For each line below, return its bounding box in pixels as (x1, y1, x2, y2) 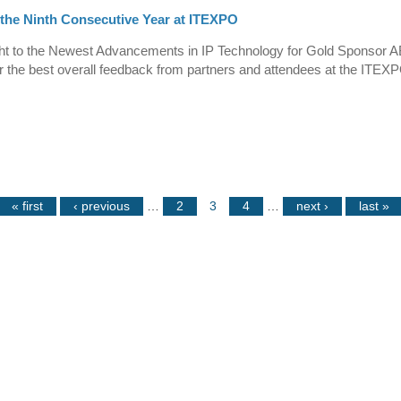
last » (359, 198, 389, 213)
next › (296, 198, 328, 213)
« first (12, 198, 43, 213)
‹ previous (73, 198, 130, 213)
